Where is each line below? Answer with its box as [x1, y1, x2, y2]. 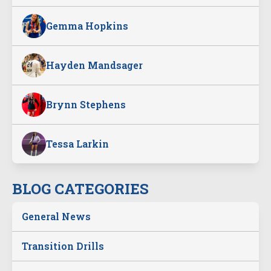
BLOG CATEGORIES [12, 179, 149, 198]
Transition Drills [22, 240, 104, 252]
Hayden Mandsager [46, 59, 143, 71]
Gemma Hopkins [46, 19, 128, 32]
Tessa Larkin [46, 137, 109, 150]
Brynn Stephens [46, 98, 126, 111]
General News [22, 210, 91, 223]
